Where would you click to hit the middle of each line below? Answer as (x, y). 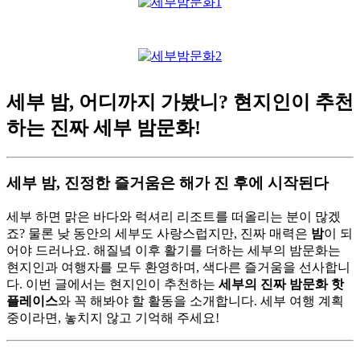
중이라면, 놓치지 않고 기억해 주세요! (113, 318)
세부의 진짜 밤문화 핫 (281, 284)
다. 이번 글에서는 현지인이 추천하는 (112, 284)
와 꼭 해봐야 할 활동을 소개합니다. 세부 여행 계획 (201, 301)
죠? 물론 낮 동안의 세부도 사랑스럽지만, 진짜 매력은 (159, 234)
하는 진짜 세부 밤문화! (104, 127)
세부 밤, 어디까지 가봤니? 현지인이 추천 (180, 102)
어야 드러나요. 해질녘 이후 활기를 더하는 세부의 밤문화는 (174, 251)
